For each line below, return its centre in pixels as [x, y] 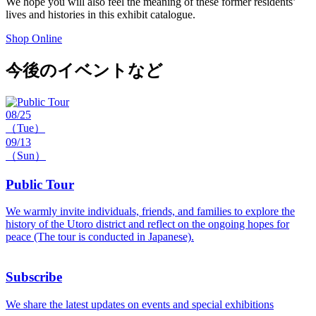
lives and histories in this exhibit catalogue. [101, 15]
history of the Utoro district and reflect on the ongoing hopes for [147, 224]
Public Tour [40, 184]
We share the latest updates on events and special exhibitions [140, 304]
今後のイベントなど [84, 70]
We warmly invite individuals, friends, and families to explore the [150, 212]
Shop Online [34, 39]
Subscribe [34, 277]
